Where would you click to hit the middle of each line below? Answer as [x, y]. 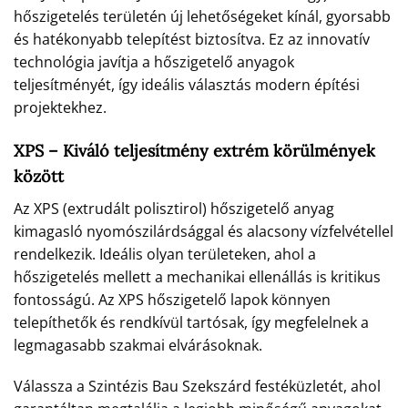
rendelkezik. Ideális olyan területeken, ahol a [165, 254]
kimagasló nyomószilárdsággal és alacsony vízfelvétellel [204, 231]
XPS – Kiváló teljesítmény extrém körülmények [194, 150]
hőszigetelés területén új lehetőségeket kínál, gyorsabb [202, 16]
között [39, 176]
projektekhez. [60, 107]
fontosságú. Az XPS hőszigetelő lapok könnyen [172, 299]
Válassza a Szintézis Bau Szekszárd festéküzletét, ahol [197, 387]
